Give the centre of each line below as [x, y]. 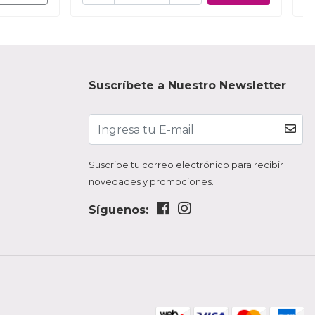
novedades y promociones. [151, 182]
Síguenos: [118, 210]
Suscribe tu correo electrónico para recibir [186, 165]
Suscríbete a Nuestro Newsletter [187, 86]
